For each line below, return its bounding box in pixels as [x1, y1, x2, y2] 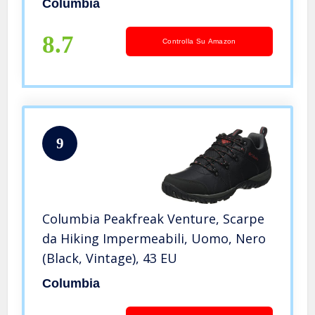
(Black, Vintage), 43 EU [42, 250, 178, 267]
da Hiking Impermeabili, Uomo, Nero [42, 230, 266, 247]
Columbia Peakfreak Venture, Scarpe [42, 210, 265, 228]
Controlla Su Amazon [162, 37, 236, 46]
